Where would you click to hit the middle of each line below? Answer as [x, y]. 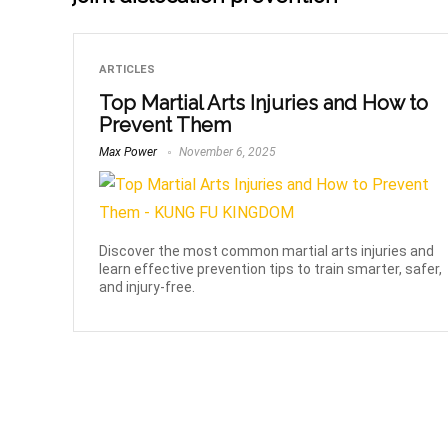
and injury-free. [147, 287]
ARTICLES [127, 70]
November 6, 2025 [226, 152]
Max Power [128, 152]
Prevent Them [165, 125]
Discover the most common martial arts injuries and [267, 251]
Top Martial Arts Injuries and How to [264, 103]
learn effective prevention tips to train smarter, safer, [271, 269]
